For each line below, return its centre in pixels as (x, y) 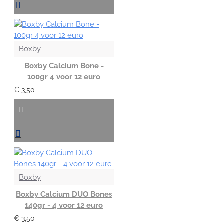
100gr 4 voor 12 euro (64, 76)
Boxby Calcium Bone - (64, 65)
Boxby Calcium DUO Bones (64, 194)
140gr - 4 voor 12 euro (64, 205)
